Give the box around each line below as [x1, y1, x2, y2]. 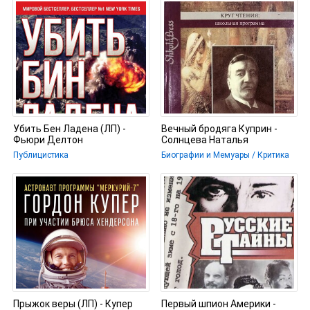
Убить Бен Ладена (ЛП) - [12, 123, 126, 134]
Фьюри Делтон [12, 134, 83, 145]
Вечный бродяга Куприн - [161, 123, 277, 134]
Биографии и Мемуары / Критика [161, 150, 289, 160]
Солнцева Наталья [161, 134, 248, 145]
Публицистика [12, 150, 69, 160]
